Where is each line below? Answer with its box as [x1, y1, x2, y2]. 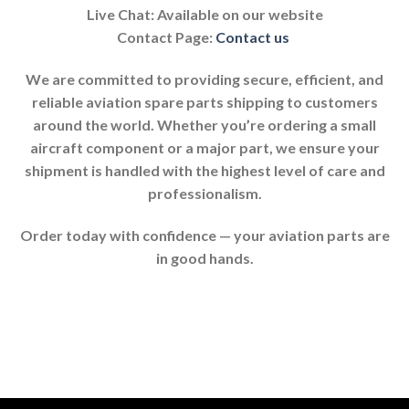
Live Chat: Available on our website [86, 5, 323, 24]
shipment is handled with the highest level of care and [24, 162, 385, 180]
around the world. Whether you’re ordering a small [33, 116, 376, 134]
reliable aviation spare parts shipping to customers [31, 93, 378, 111]
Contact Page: [117, 28, 215, 47]
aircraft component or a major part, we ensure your [29, 139, 380, 157]
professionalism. [147, 184, 262, 203]
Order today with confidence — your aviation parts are [19, 226, 390, 244]
